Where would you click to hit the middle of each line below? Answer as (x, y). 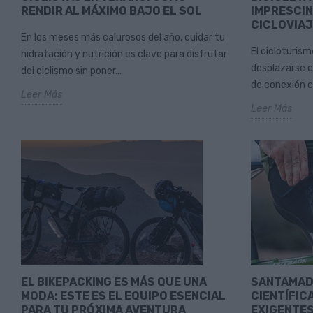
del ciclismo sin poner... (71, 71)
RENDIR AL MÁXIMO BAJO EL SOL (111, 11)
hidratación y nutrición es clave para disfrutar (124, 54)
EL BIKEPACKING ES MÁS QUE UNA (114, 282)
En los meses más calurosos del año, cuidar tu (123, 38)
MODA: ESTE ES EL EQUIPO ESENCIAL (123, 296)
